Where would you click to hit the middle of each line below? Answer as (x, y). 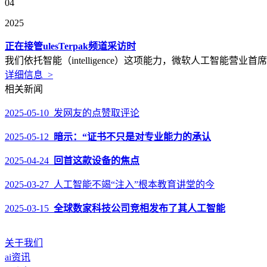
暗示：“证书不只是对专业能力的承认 (132, 137)
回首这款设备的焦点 (97, 161)
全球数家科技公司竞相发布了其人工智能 (139, 208)
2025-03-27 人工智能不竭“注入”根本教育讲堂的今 (110, 184)
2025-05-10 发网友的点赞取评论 (72, 113)
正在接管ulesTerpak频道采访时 (70, 46)
